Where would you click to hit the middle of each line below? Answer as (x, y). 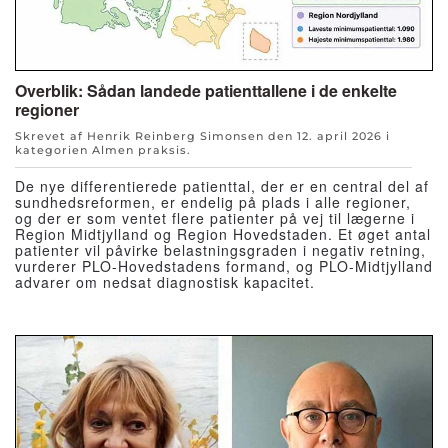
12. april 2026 (339, 135)
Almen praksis (139, 149)
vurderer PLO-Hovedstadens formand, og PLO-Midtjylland (224, 265)
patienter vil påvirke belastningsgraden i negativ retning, (220, 249)
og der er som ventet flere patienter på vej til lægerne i (215, 217)
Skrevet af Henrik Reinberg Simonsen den (156, 135)
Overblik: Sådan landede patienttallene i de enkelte (206, 90)
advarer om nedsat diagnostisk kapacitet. (165, 281)
